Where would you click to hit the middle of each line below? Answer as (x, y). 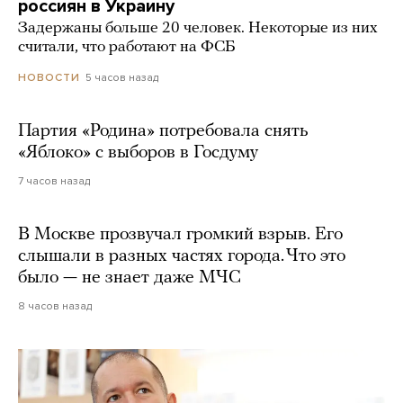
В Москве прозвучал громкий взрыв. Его (180, 234)
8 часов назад (55, 305)
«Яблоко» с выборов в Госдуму (138, 152)
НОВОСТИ (49, 77)
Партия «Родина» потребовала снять (163, 131)
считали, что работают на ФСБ (126, 47)
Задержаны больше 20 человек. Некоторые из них (198, 28)
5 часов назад (122, 77)
